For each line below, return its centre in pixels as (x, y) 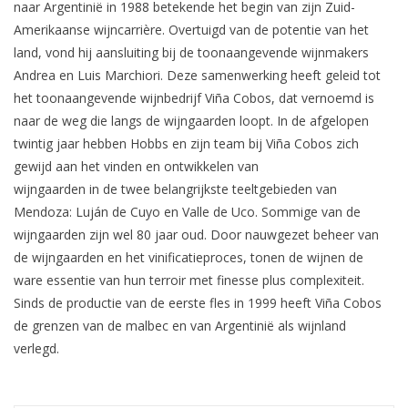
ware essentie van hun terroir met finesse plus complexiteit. (189, 280)
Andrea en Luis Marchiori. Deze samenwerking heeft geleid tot (197, 75)
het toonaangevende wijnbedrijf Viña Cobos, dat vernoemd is (194, 97)
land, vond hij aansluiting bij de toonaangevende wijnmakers (191, 52)
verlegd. (36, 348)
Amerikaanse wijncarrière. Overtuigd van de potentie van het (191, 29)
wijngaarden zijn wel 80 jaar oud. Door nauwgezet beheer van (196, 234)
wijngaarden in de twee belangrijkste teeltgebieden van (175, 189)
